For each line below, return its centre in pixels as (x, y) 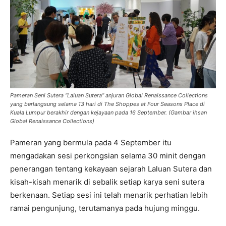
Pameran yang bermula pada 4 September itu (91, 143)
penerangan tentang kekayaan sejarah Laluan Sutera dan (111, 169)
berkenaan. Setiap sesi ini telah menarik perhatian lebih (109, 195)
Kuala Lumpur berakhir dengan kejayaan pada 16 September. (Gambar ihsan (108, 113)
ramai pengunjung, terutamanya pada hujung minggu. (105, 208)
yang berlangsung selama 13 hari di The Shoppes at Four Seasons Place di (107, 104)
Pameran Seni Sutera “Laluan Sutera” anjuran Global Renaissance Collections (109, 96)
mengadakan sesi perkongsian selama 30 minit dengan (108, 156)
